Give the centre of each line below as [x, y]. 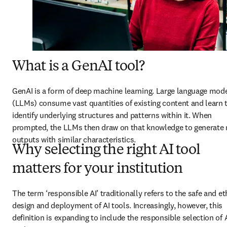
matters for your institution [98, 169]
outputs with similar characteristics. [76, 139]
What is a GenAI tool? [79, 67]
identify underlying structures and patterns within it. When [112, 115]
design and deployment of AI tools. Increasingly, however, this [118, 205]
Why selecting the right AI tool [106, 150]
